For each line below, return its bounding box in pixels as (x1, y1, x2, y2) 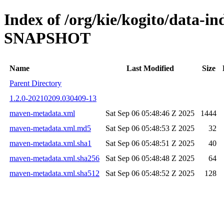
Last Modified (126, 63, 174, 72)
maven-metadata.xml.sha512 (9, 168, 99, 177)
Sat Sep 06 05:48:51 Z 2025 (105, 138, 194, 147)
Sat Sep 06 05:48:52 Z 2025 (105, 168, 194, 177)
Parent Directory (9, 78, 61, 87)
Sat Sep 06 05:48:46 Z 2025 (105, 108, 194, 117)
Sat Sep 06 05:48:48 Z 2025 (105, 153, 194, 162)
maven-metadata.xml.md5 (9, 123, 91, 132)
